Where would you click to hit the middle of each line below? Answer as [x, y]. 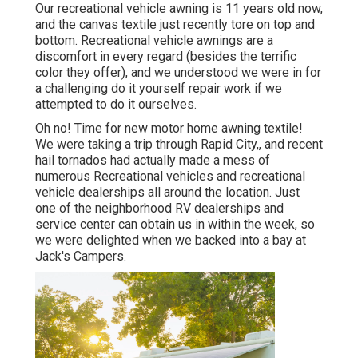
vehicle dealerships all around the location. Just [167, 193]
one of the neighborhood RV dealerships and [159, 209]
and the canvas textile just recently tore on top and [175, 25]
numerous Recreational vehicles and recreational [170, 177]
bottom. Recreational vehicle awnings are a [154, 41]
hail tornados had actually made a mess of [153, 161]
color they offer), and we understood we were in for [178, 73]
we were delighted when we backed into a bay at [171, 241]
